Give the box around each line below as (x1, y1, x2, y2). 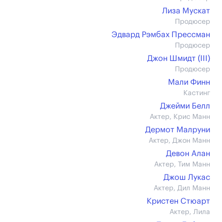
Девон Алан (166, 150, 210, 158)
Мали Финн (168, 78, 210, 86)
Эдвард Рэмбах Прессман (111, 31, 210, 39)
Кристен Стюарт (147, 197, 210, 205)
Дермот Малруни (145, 126, 210, 134)
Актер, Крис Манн (150, 113, 210, 120)
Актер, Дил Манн (154, 185, 210, 192)
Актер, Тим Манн (154, 161, 210, 168)
